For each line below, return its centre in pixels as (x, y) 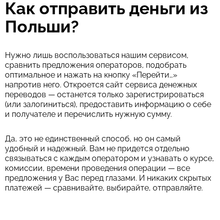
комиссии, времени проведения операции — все (97, 168)
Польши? (42, 27)
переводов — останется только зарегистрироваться (104, 95)
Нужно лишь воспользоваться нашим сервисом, (97, 55)
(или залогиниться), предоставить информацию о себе (108, 104)
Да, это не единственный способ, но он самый (93, 139)
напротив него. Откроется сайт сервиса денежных (101, 85)
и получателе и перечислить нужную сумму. (88, 114)
